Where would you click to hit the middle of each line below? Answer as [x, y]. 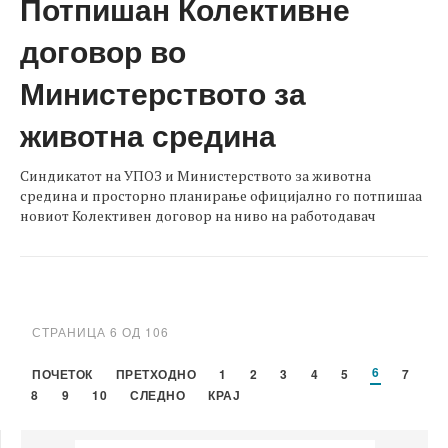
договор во [103, 50]
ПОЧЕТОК [62, 373]
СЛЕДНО [157, 394]
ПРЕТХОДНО [155, 373]
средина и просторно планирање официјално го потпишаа [221, 195]
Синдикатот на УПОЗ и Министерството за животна [195, 175]
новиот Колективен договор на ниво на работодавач [198, 215]
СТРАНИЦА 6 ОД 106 [100, 331]
